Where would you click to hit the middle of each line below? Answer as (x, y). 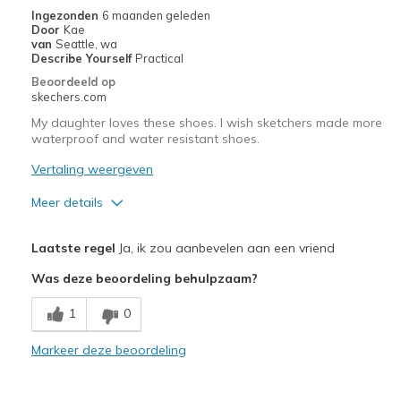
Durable (57, 363)
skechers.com (68, 96)
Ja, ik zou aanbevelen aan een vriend (225, 247)
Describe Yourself (83, 58)
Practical (159, 58)
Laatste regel (73, 247)
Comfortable (69, 329)
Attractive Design (82, 261)
